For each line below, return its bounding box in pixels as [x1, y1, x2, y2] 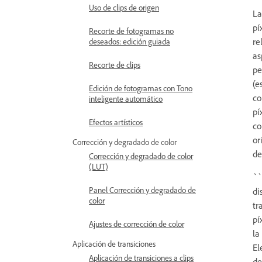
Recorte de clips [89, 60, 140, 70]
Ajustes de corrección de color [89, 219, 184, 229]
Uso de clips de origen [89, 2, 159, 12]
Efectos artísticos [89, 117, 143, 127]
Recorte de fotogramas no [89, 26, 174, 36]
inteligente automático [89, 94, 163, 104]
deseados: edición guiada [89, 36, 170, 46]
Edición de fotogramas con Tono [89, 83, 192, 93]
